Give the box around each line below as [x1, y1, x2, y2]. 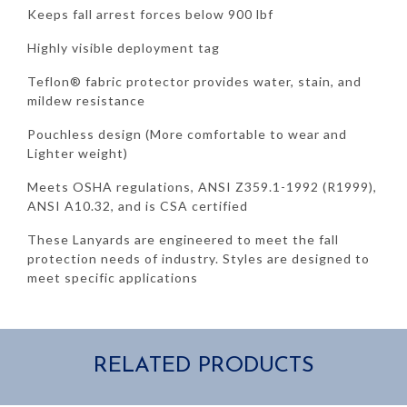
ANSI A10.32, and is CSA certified [27, 197, 248, 213]
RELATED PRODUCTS [93, 354, 314, 377]
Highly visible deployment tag [27, 39, 220, 55]
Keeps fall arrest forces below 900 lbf [27, 5, 273, 22]
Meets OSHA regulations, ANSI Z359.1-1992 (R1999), [27, 178, 377, 194]
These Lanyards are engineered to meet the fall [27, 231, 339, 247]
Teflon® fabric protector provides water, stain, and [27, 73, 362, 89]
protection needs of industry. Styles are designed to [27, 250, 370, 266]
